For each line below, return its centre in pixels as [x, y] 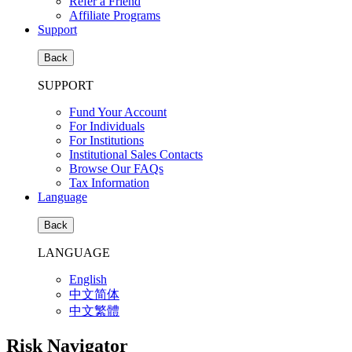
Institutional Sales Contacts [136, 154]
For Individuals [107, 126]
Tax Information [109, 183]
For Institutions [106, 140]
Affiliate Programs [115, 15]
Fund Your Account [118, 112]
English [88, 279]
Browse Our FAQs [116, 169]
